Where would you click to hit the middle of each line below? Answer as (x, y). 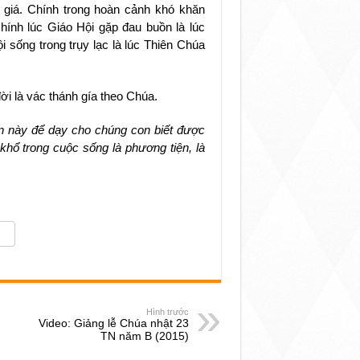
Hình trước (167, 312)
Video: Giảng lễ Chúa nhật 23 (113, 323)
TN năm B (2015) (144, 336)
